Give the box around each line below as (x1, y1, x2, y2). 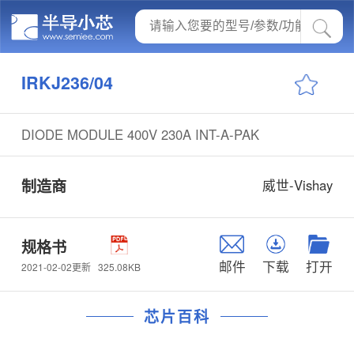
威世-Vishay (262, 175, 333, 195)
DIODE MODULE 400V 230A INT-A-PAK (21, 124, 259, 144)
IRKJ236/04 (21, 70, 113, 95)
